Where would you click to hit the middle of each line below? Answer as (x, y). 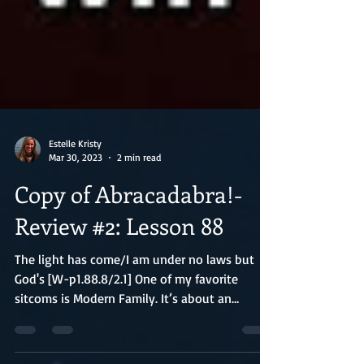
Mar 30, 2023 (76, 196)
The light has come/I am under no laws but (134, 298)
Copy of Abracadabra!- (128, 233)
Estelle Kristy (75, 182)
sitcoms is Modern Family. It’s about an (123, 337)
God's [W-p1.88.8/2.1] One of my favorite (126, 318)
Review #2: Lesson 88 (119, 264)
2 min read (139, 196)
